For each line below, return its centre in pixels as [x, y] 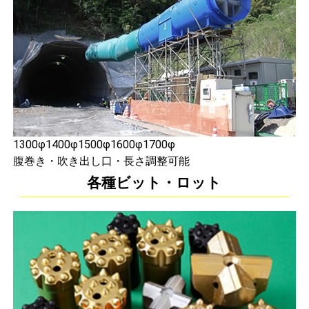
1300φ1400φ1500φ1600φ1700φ [94, 145]
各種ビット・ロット [154, 183]
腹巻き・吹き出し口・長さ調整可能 [101, 161]
